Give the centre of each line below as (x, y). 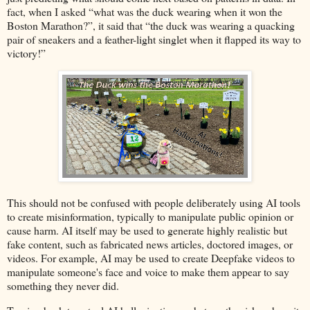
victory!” (26, 53)
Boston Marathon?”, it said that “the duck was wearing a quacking (151, 25)
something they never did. (65, 286)
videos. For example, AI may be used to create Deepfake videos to (151, 258)
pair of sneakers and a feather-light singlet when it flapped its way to (154, 39)
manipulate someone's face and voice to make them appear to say (148, 272)
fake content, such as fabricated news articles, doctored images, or (150, 244)
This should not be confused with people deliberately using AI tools (154, 203)
